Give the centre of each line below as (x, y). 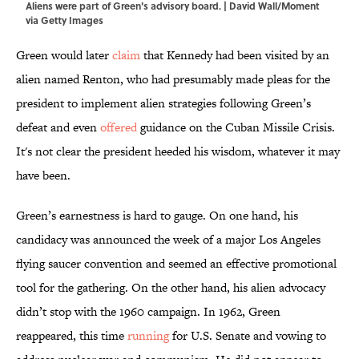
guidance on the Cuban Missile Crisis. (236, 127)
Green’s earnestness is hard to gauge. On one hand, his (157, 216)
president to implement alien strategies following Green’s (163, 103)
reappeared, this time (72, 336)
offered (119, 127)
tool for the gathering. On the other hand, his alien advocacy (171, 288)
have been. (43, 175)
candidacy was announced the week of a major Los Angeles (168, 240)
